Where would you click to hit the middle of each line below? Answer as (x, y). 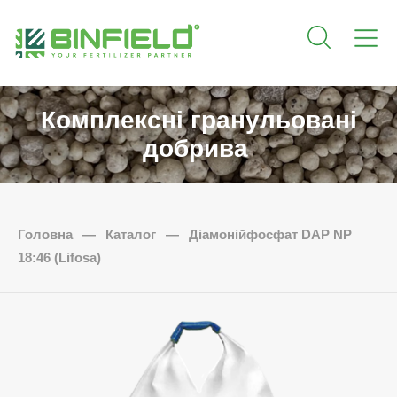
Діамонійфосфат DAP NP (269, 234)
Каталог (131, 234)
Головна (47, 234)
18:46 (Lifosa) (59, 257)
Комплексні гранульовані (198, 121)
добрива (198, 149)
